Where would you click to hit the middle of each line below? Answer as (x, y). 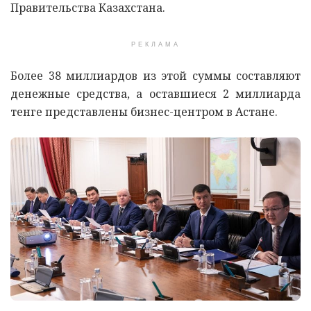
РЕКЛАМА (155, 44)
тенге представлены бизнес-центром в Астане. (144, 111)
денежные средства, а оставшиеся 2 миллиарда (155, 93)
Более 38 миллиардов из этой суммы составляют (155, 75)
